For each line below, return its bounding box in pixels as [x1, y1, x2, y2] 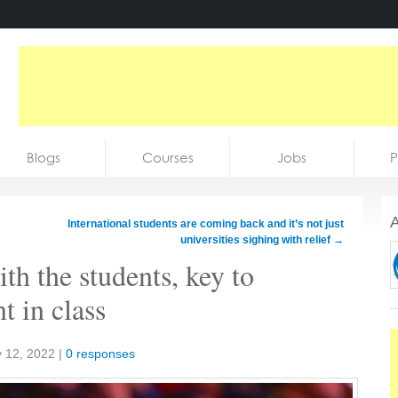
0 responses [66, 346, 135, 361]
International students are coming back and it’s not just [68, 218, 344, 230]
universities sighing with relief [180, 234, 333, 246]
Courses [141, 149, 194, 166]
